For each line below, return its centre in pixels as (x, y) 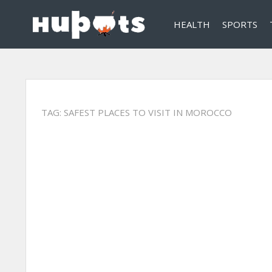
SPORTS (240, 24)
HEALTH (192, 24)
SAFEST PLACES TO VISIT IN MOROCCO (148, 112)
